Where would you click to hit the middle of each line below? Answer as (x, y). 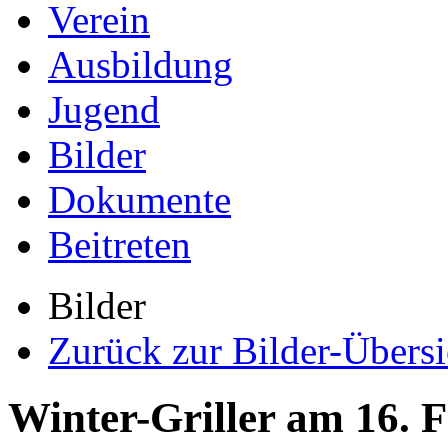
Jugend (104, 109)
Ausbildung (140, 64)
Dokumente (139, 199)
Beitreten (119, 244)
